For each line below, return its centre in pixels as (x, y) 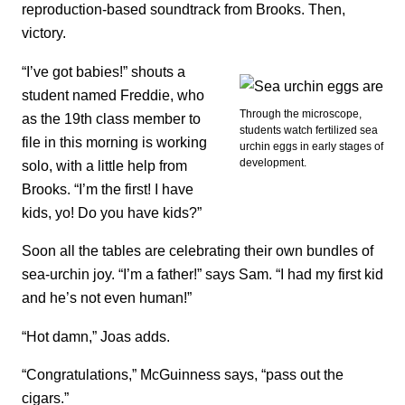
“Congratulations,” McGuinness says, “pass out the (183, 375)
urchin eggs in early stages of (311, 146)
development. (273, 162)
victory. (44, 33)
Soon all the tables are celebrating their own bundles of (198, 251)
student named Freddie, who (113, 94)
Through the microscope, (301, 113)
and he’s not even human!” (107, 298)
